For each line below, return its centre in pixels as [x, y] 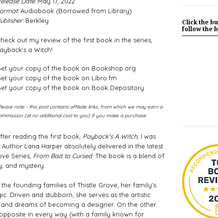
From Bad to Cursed [62, 156]
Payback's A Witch [110, 136]
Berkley [36, 21]
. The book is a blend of [128, 156]
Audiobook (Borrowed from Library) [75, 11]
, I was [146, 136]
